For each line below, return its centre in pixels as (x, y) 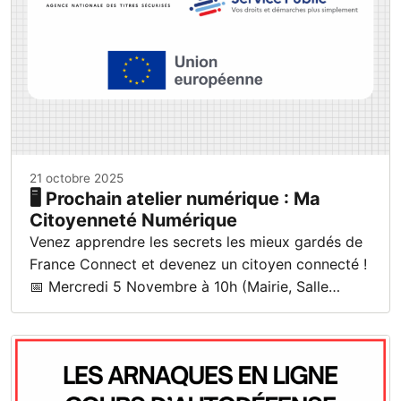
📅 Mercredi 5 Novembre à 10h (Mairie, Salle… (185, 287)
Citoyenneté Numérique (133, 221)
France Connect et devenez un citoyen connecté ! (198, 264)
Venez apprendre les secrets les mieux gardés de (196, 242)
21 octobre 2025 (77, 179)
